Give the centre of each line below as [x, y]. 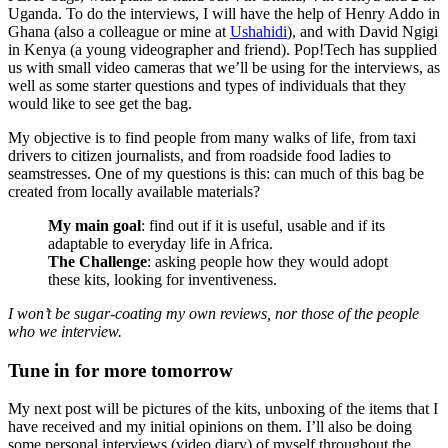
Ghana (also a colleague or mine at [119, 31]
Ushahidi [258, 31]
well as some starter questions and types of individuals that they [207, 85]
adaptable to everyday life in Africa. [160, 243]
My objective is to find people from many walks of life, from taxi [212, 137]
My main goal [94, 225]
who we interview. [65, 331]
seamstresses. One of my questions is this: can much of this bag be [216, 173]
